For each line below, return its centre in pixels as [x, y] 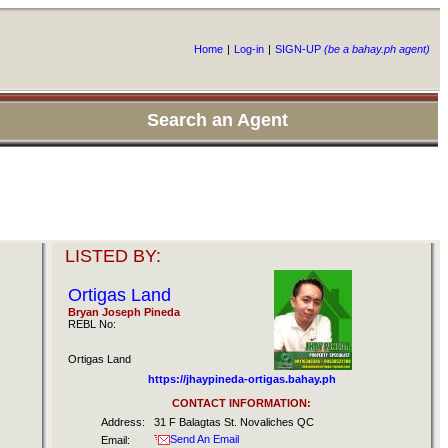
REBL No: [91, 324]
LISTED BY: [112, 256]
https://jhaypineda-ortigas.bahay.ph [241, 379]
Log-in [249, 49]
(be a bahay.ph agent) [375, 49]
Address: [123, 422]
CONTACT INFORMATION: [241, 403]
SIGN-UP [298, 49]
